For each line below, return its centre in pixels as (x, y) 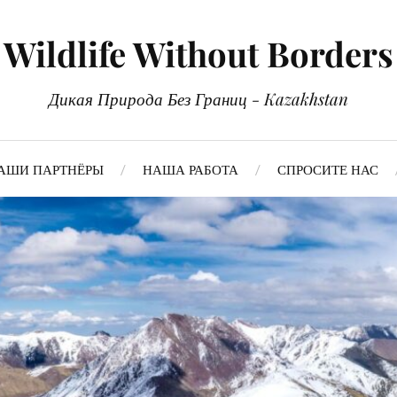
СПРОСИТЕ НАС (327, 169)
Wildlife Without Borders (198, 54)
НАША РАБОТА (190, 169)
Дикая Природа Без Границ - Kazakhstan (198, 99)
